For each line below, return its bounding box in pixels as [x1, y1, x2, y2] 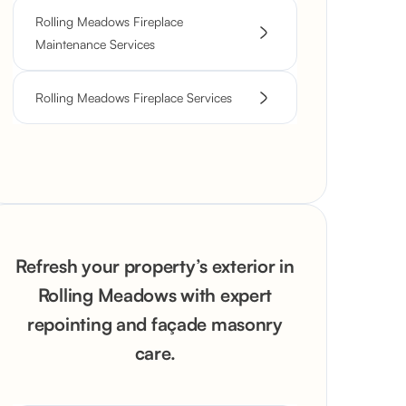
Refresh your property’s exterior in [15, 255, 295, 277]
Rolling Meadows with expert [37, 284, 273, 306]
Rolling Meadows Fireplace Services [35, 90, 232, 105]
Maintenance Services [35, 36, 155, 52]
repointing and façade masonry [27, 313, 283, 335]
